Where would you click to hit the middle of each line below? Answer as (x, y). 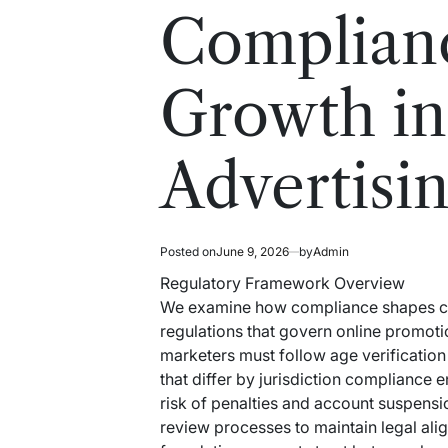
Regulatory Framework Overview (283, 283)
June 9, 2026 (253, 251)
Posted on (188, 251)
